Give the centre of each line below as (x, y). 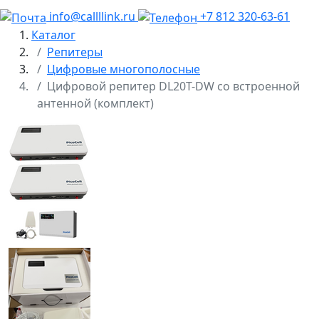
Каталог (53, 35)
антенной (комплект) (95, 103)
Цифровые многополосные (124, 69)
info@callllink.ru (92, 16)
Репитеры (75, 52)
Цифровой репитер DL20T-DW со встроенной (173, 86)
